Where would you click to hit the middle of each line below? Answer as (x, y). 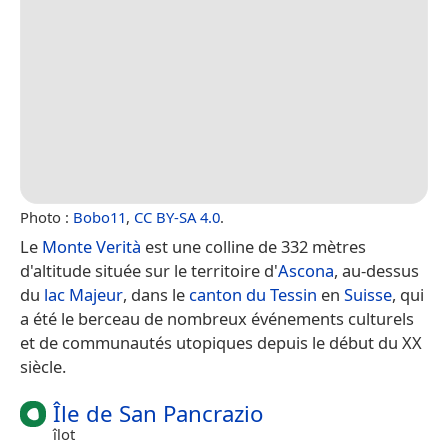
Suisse (368, 294)
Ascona (306, 270)
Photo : (46, 216)
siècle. (43, 366)
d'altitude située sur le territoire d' (149, 270)
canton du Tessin (253, 294)
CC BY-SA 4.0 (177, 216)
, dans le (156, 294)
